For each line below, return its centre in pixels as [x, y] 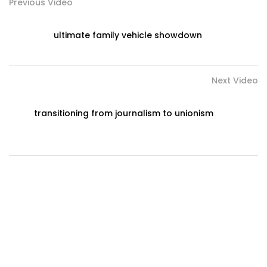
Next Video [235, 81]
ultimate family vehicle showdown [128, 35]
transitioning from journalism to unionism [124, 114]
